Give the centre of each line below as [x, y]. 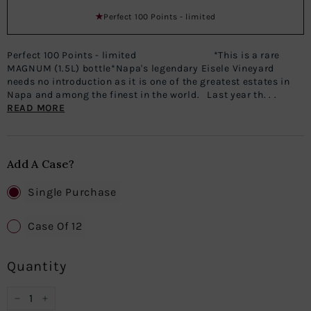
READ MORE [36, 108]
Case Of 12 [55, 226]
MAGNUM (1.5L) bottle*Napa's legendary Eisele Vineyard [141, 68]
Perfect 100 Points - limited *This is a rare [144, 55]
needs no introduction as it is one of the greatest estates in [149, 82]
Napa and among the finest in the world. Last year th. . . [142, 95]
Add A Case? [41, 164]
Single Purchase [72, 192]
